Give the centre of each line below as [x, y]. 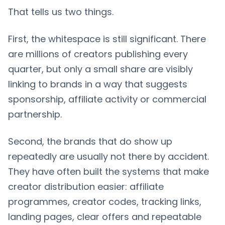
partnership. [35, 114]
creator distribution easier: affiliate [86, 186]
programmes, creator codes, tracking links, [105, 201]
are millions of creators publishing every [98, 54]
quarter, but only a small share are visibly [100, 69]
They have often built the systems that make [108, 171]
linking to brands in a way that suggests [98, 84]
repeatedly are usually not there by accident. [108, 156]
